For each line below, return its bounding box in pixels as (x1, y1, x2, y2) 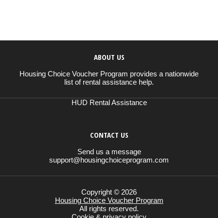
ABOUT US (93, 52, 125, 62)
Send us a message (77, 147, 141, 156)
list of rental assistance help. (64, 77, 154, 86)
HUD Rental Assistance (71, 98, 147, 107)
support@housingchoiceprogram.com (49, 155, 169, 164)
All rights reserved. (79, 204, 139, 213)
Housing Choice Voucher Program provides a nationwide (19, 69, 199, 78)
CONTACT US (90, 129, 128, 140)
